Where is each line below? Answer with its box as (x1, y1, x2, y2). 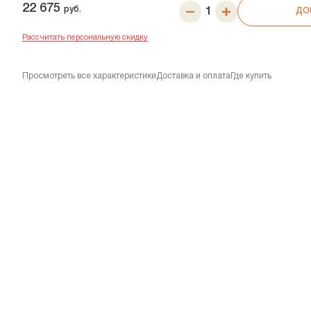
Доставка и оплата (156, 72, 230, 80)
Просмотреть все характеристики (22, 72, 156, 80)
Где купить (230, 72, 271, 80)
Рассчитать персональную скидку (22, 33, 148, 41)
